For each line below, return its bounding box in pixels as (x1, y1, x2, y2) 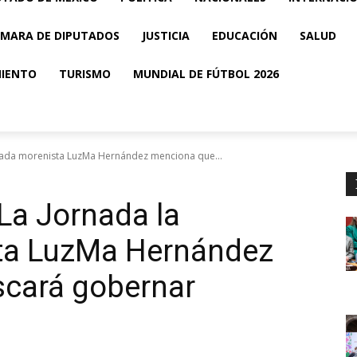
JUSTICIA (142, 28, 190, 43)
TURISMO (59, 66, 111, 81)
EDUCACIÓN (212, 28, 277, 43)
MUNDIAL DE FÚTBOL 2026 (133, 66, 279, 81)
